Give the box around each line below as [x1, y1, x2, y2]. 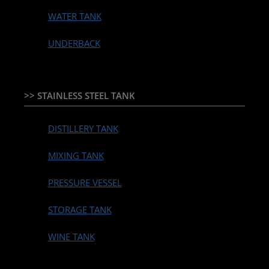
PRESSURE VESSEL [47, 177, 122, 189]
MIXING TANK [47, 150, 104, 162]
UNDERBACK [47, 37, 100, 50]
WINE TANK [47, 231, 95, 243]
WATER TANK [47, 10, 101, 23]
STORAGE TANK [47, 204, 112, 216]
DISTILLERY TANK [47, 122, 118, 135]
